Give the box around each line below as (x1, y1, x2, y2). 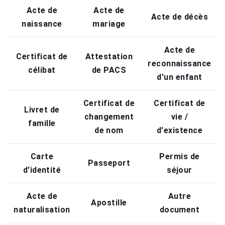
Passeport (87, 158, 131, 168)
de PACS (91, 65, 127, 75)
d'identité (23, 165, 61, 175)
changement (84, 112, 134, 122)
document (159, 205, 200, 215)
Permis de (159, 152, 200, 162)
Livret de (24, 105, 60, 115)
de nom (94, 126, 124, 136)
